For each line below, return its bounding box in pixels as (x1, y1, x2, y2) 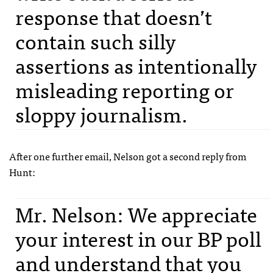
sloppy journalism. (15, 97, 188, 130)
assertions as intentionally (15, 48, 257, 82)
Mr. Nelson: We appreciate (15, 197, 257, 230)
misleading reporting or (15, 73, 234, 106)
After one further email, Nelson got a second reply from (9, 148, 246, 164)
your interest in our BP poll (15, 221, 261, 255)
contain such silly (15, 24, 176, 57)
